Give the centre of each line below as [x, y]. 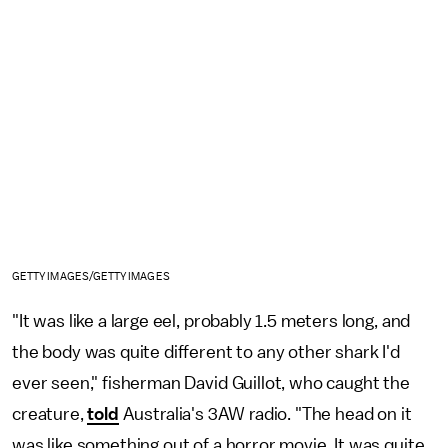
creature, [50, 413]
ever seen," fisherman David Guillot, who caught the [211, 382]
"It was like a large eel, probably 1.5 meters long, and [211, 320]
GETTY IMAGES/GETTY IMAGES [91, 276]
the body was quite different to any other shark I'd [206, 351]
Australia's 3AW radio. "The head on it [265, 413]
